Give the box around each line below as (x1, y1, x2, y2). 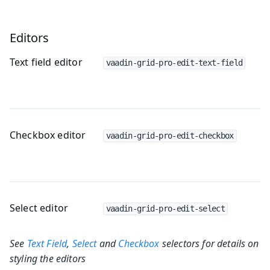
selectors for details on (159, 236, 259, 250)
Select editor (10, 201, 69, 215)
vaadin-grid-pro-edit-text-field (105, 57, 243, 67)
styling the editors (10, 251, 86, 265)
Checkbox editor (10, 128, 86, 142)
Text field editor (10, 55, 83, 69)
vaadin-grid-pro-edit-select (105, 203, 225, 213)
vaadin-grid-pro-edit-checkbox (105, 130, 234, 140)
